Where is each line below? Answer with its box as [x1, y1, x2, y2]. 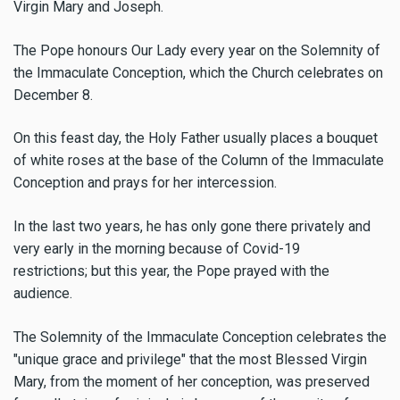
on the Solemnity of [259, 41, 380, 59]
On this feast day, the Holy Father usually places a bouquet [13, 129, 378, 147]
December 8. [13, 86, 93, 104]
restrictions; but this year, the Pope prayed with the [13, 262, 329, 280]
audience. [13, 285, 72, 303]
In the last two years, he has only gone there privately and [13, 218, 371, 236]
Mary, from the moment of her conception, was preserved [13, 373, 370, 391]
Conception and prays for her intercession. [13, 174, 277, 192]
